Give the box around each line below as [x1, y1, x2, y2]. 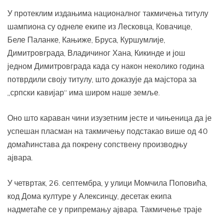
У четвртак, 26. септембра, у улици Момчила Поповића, [7, 178, 207, 188]
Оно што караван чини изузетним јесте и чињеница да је [7, 113, 212, 123]
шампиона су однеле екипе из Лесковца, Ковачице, [7, 22, 192, 32]
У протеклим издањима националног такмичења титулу [7, 8, 208, 19]
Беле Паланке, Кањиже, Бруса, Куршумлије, [7, 35, 165, 45]
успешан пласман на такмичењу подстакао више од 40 [7, 126, 208, 136]
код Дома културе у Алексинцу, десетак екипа [7, 191, 172, 201]
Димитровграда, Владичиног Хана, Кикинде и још [7, 48, 185, 58]
